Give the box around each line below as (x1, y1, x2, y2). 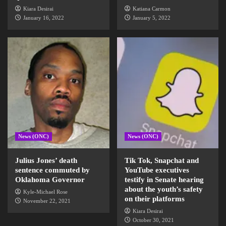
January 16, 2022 (23, 15, 64, 21)
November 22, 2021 (23, 198, 71, 204)
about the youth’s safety (124, 185, 203, 193)
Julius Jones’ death (15, 156, 77, 164)
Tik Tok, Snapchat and (124, 156, 199, 164)
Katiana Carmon (132, 6, 171, 12)
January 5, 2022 (132, 15, 171, 21)
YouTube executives (124, 166, 189, 174)
